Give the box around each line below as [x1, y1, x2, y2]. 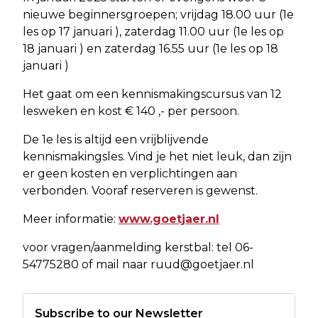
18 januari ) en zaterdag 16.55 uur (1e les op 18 [23, 41, 278, 55]
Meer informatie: [23, 212, 119, 226]
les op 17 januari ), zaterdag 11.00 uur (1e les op [23, 24, 284, 38]
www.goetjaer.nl [119, 212, 219, 226]
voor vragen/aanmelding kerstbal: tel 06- [23, 240, 253, 254]
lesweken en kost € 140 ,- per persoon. [23, 104, 242, 118]
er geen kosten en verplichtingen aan [23, 166, 237, 180]
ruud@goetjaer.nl [150, 257, 254, 271]
